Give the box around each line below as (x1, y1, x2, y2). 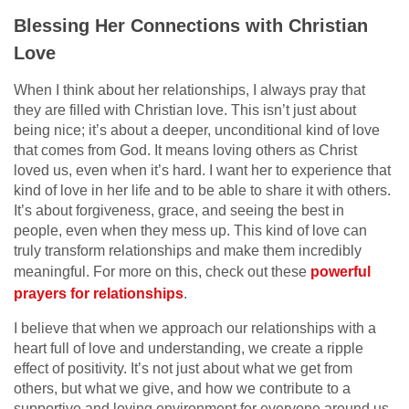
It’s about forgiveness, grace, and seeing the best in (14, 202, 344, 218)
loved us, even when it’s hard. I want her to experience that (14, 162, 391, 178)
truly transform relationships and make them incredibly (14, 242, 362, 258)
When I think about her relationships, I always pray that (14, 81, 365, 98)
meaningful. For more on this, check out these (14, 263, 310, 279)
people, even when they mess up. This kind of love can (14, 222, 367, 238)
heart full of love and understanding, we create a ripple (14, 340, 363, 356)
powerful (310, 263, 371, 279)
